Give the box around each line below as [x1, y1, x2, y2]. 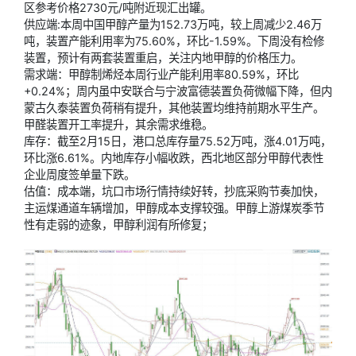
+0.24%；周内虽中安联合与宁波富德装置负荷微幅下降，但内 [24, 84, 332, 99]
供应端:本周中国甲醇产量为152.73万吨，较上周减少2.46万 [24, 17, 322, 32]
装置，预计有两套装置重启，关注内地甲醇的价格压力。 [24, 51, 302, 65]
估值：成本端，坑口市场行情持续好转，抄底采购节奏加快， [24, 184, 324, 199]
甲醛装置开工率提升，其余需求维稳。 [24, 118, 213, 132]
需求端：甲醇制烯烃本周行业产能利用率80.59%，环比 [24, 68, 299, 82]
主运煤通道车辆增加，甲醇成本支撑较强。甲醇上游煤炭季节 [24, 201, 324, 215]
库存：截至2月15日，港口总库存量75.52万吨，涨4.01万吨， [24, 134, 331, 149]
